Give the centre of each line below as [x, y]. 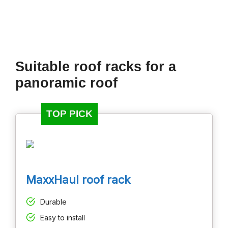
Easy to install [63, 217]
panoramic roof [66, 83]
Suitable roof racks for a [96, 67]
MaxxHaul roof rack [78, 180]
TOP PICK [69, 114]
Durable [53, 202]
